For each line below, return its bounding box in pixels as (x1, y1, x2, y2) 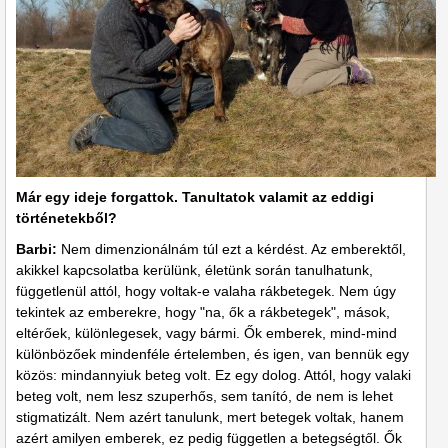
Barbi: (16, 240, 57, 257)
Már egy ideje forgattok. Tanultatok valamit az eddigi (16, 188, 374, 205)
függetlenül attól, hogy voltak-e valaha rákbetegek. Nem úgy (16, 282, 396, 299)
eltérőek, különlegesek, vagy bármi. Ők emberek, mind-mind (16, 324, 397, 341)
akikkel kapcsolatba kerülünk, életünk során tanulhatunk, (16, 261, 373, 278)
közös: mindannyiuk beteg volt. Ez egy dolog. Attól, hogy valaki (16, 366, 411, 383)
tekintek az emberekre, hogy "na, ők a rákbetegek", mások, (16, 303, 390, 320)
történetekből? (16, 209, 117, 226)
